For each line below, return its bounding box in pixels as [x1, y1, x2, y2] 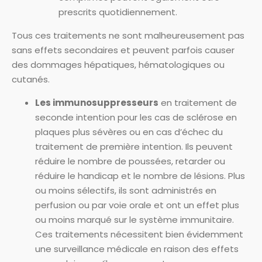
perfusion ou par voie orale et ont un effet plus [35, 199, 239, 211]
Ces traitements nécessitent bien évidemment [35, 228, 243, 240]
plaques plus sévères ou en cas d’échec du [35, 126, 223, 138]
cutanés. [12, 73, 50, 85]
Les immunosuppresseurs [35, 96, 158, 109]
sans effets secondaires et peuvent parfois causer [12, 44, 235, 56]
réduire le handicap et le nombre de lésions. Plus [35, 170, 245, 182]
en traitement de [158, 96, 237, 109]
